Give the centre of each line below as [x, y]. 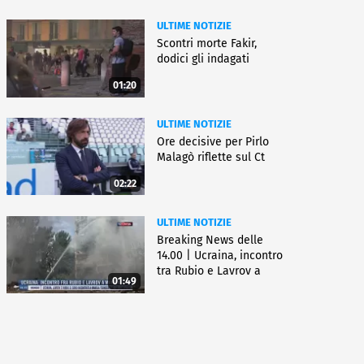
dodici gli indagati [203, 59]
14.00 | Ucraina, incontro [220, 255]
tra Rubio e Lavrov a [209, 271]
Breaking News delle [210, 240]
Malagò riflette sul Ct [211, 157]
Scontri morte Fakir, [207, 44]
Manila [174, 286]
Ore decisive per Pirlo [213, 142]
